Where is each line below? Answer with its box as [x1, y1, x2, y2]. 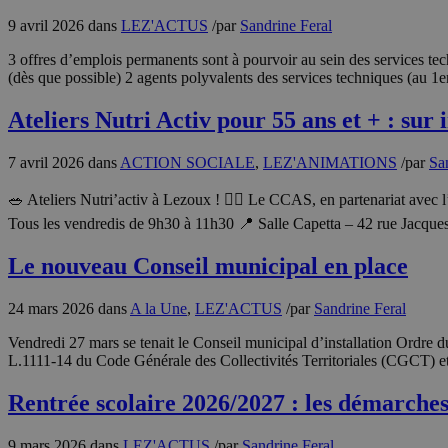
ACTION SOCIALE [120, 153, 255, 171]
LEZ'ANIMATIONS [263, 153, 397, 171]
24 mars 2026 [8, 299, 94, 317]
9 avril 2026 [8, 17, 84, 35]
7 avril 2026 [8, 153, 84, 171]
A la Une [130, 299, 187, 317]
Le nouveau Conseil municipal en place [8, 252, 408, 279]
